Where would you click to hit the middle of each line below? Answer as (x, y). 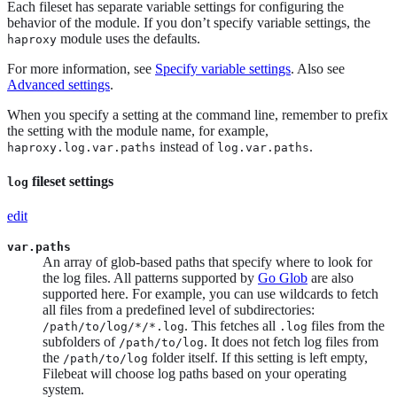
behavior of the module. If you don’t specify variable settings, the (189, 22)
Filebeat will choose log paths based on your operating (195, 374)
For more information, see (81, 68)
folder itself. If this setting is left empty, (258, 358)
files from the (346, 326)
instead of (187, 146)
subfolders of (81, 342)
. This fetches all (232, 326)
